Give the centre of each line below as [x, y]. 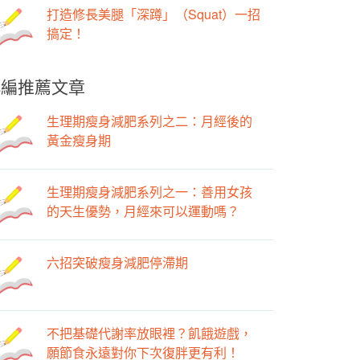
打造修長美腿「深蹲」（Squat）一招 [153, 14]
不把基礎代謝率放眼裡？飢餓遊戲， [149, 333]
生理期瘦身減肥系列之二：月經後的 [149, 121]
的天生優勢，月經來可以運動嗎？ [143, 211]
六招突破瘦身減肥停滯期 [117, 262]
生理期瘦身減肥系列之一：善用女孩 [149, 191]
